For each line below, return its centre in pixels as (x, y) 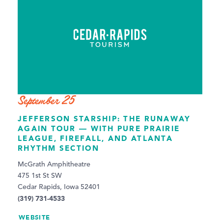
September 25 (46, 101)
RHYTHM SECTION (58, 148)
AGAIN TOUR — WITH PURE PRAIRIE (99, 128)
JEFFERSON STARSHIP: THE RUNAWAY (104, 118)
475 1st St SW (40, 176)
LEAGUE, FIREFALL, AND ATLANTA (95, 138)
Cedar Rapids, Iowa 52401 (59, 187)
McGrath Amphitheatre (54, 164)
